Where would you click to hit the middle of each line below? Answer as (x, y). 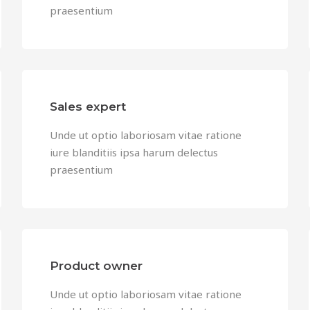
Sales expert (88, 107)
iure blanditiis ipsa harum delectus (134, 152)
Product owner (97, 266)
